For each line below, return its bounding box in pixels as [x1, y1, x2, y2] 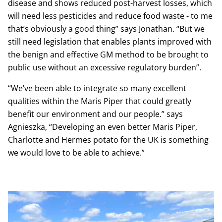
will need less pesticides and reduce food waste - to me [8, 10, 213, 21]
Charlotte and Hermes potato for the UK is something [8, 134, 209, 145]
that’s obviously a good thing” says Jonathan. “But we [8, 23, 205, 34]
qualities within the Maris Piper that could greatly [8, 96, 191, 107]
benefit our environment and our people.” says [8, 109, 183, 119]
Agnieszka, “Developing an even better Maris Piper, [8, 121, 197, 132]
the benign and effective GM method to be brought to [8, 49, 209, 60]
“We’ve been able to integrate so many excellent [8, 83, 186, 94]
